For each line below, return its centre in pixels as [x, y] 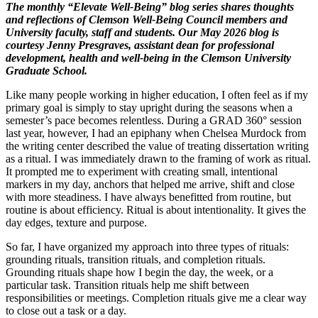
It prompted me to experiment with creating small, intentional [142, 171]
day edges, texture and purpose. [76, 222]
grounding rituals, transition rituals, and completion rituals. [136, 259]
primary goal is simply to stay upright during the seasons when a [149, 107]
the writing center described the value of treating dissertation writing [157, 146]
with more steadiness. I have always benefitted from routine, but [148, 197]
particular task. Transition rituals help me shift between [127, 285]
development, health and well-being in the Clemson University [148, 57]
